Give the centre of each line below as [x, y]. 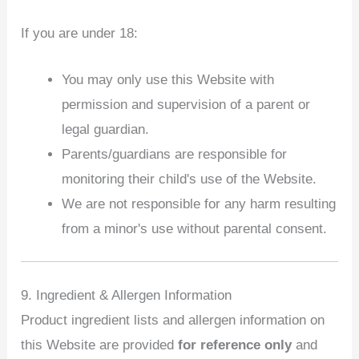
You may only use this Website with [168, 79]
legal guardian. [106, 129]
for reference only [235, 345]
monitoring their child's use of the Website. [190, 179]
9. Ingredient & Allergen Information [127, 295]
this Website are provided [100, 345]
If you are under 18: [80, 33]
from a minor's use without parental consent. [195, 228]
